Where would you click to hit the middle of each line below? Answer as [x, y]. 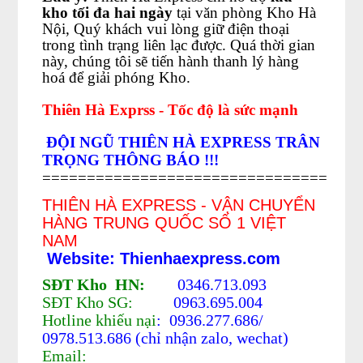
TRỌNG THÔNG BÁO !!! [131, 160]
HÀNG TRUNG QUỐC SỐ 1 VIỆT [164, 223]
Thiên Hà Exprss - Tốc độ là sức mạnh [171, 110]
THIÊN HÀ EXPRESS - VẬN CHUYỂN [179, 205]
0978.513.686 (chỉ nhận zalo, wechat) [166, 338]
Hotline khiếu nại [100, 320]
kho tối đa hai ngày [108, 13]
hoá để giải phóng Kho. [117, 77]
